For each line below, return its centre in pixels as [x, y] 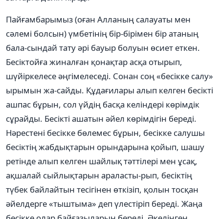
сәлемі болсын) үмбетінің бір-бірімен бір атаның [102, 33]
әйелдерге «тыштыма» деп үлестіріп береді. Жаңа [104, 203]
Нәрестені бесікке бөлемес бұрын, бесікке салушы [105, 132]
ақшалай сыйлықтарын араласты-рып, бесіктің [99, 175]
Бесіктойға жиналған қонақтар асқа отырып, [94, 62]
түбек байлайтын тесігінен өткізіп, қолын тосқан [102, 189]
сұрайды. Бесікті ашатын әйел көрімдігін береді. [101, 118]
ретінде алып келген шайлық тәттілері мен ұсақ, [102, 161]
